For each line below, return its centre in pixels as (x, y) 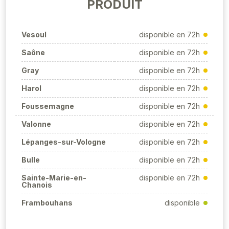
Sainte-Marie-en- (54, 178)
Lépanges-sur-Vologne (64, 142)
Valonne (36, 124)
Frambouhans (47, 203)
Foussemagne (48, 106)
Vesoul (34, 35)
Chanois (37, 185)
